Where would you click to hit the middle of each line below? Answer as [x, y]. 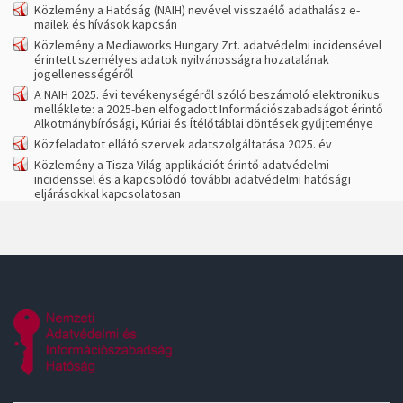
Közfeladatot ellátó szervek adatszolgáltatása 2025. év [183, 144]
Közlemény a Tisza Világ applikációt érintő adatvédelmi [182, 165]
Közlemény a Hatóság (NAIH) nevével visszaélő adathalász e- [197, 10]
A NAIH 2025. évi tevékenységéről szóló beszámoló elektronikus [207, 95]
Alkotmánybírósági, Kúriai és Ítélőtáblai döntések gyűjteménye [204, 124]
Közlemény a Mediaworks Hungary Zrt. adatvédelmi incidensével [208, 45]
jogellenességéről [84, 74]
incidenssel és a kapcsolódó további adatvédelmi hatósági [193, 179]
